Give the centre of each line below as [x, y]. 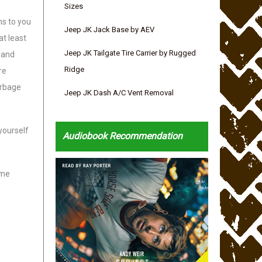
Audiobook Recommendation [122, 136]
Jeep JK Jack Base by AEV [110, 30]
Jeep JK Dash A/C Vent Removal [119, 93]
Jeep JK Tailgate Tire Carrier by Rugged [130, 53]
